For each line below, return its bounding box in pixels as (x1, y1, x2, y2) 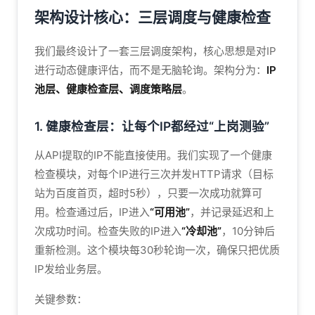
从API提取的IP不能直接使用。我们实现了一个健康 (34, 148, 272, 162)
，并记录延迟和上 (190, 205, 274, 219)
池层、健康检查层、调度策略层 (34, 82, 182, 96)
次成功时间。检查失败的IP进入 (34, 224, 181, 238)
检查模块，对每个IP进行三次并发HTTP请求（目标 (34, 167, 274, 181)
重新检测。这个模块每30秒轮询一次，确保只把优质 (34, 243, 280, 257)
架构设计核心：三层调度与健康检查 (34, 8, 271, 26)
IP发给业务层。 (34, 262, 108, 276)
